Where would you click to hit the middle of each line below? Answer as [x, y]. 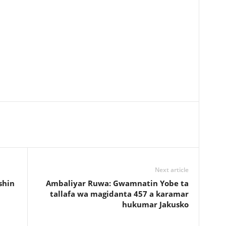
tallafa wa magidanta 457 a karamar [119, 194]
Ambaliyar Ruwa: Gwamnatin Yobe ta [117, 183]
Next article [172, 170]
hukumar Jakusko [155, 204]
